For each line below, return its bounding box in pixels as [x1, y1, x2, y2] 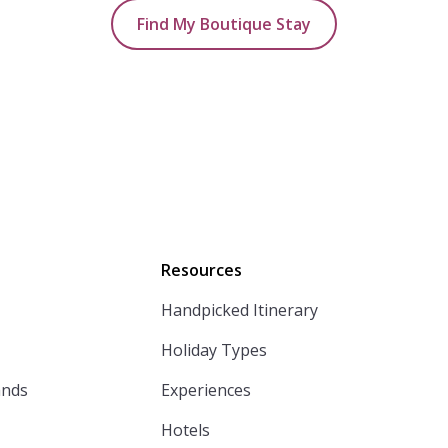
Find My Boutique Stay [137, 12, 311, 35]
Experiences [160, 378, 251, 401]
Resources [160, 258, 242, 281]
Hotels [160, 418, 210, 441]
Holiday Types [160, 338, 267, 361]
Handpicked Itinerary [160, 298, 318, 321]
